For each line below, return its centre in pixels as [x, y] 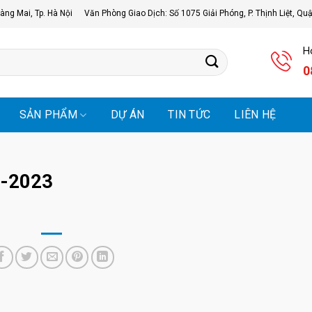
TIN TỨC [189, 115]
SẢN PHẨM [48, 115]
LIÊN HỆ [255, 115]
